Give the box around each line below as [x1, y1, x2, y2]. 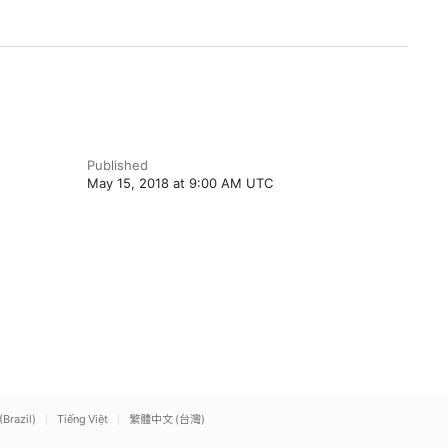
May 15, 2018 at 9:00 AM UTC [86, 175, 273, 191]
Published [86, 157, 148, 173]
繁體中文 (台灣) [129, 412, 205, 426]
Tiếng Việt [57, 412, 108, 426]
